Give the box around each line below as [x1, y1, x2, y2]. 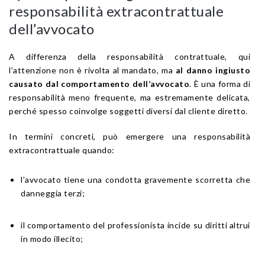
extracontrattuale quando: [9, 144, 115, 155]
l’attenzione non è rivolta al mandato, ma [9, 64, 176, 75]
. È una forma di [189, 78, 250, 89]
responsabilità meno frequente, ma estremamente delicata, [9, 92, 250, 102]
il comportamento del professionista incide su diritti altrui [21, 219, 250, 230]
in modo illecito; [21, 233, 83, 244]
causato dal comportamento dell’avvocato [9, 78, 189, 89]
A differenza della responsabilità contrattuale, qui [9, 51, 250, 62]
